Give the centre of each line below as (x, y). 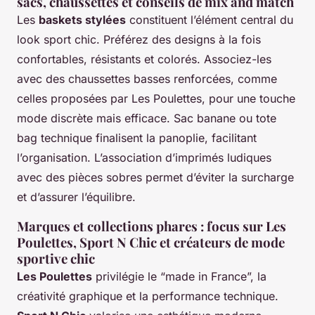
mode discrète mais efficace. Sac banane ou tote (147, 118)
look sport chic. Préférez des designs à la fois (139, 40)
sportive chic (56, 259)
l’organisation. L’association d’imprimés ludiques (144, 158)
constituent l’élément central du (210, 20)
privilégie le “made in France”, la (179, 277)
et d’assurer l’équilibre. (76, 197)
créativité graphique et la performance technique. (148, 296)
